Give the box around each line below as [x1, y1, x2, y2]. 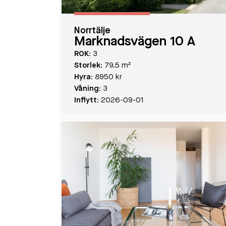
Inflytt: [74, 97, 99, 104]
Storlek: [74, 62, 102, 70]
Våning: [74, 85, 101, 93]
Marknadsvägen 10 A [74, 35, 195, 48]
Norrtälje [74, 26, 110, 35]
